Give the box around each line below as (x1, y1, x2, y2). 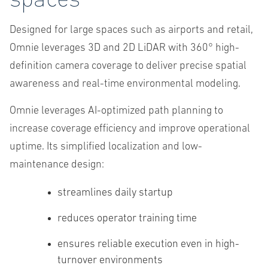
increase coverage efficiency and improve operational (10, 123, 250, 135)
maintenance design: (10, 159, 104, 171)
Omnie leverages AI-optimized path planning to (10, 105, 223, 117)
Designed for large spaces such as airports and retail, (10, 25, 253, 36)
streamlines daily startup (57, 187, 173, 199)
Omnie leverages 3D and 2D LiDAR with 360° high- (10, 42, 239, 54)
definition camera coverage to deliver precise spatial (10, 60, 246, 72)
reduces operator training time (57, 213, 197, 225)
